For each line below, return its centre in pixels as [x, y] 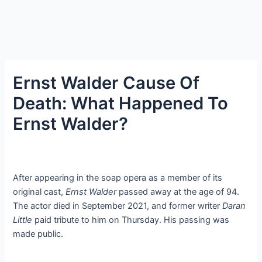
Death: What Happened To [121, 103]
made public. [38, 234]
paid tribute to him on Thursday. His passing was [131, 220]
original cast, [39, 192]
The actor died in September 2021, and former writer [118, 206]
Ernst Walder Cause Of [106, 82]
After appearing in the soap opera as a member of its [118, 177]
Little [23, 220]
